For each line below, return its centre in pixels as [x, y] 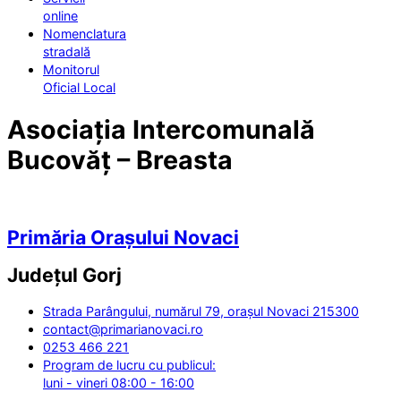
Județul [45, 275]
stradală [67, 52]
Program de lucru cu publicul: [129, 365]
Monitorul [71, 70]
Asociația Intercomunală [161, 129]
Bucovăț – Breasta [120, 159]
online [60, 16]
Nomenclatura [85, 34]
